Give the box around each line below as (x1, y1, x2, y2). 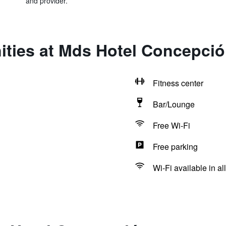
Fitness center (152, 77, 203, 89)
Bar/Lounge (152, 98, 195, 110)
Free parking (152, 141, 198, 152)
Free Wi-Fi (152, 120, 190, 131)
